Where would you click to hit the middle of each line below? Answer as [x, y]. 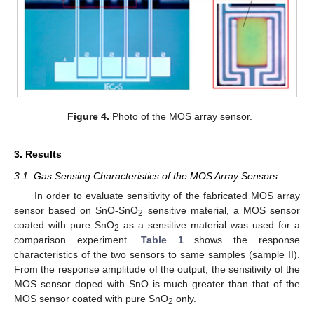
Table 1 [162, 240]
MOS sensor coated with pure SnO [91, 299]
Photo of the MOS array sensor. [181, 117]
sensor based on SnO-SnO [76, 211]
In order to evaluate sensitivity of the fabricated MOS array [167, 196]
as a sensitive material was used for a [210, 225]
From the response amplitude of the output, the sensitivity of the [157, 269]
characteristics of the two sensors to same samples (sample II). [157, 255]
